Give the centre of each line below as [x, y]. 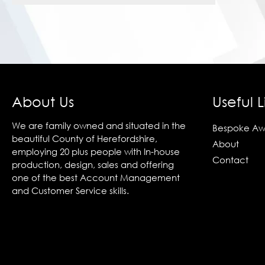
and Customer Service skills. [70, 191]
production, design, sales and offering [93, 165]
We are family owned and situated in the [99, 126]
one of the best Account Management [96, 178]
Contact [231, 159]
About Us [43, 102]
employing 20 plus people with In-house [96, 152]
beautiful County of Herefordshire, [85, 139]
